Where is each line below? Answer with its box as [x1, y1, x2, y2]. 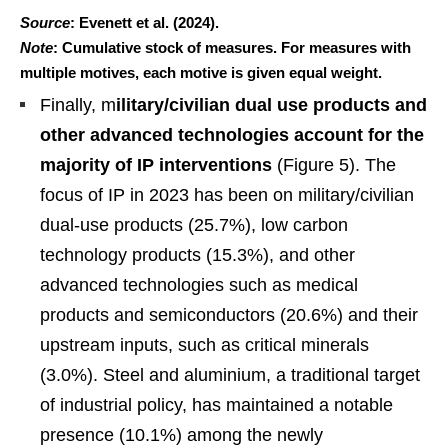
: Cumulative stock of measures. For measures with [53, 38, 411, 56]
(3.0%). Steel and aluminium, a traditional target [40, 364, 420, 385]
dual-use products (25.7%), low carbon [40, 214, 348, 235]
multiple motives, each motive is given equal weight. [20, 63, 382, 81]
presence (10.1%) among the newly [40, 424, 323, 445]
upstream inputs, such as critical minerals [40, 334, 369, 355]
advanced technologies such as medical [40, 274, 358, 295]
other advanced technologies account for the [40, 124, 424, 145]
